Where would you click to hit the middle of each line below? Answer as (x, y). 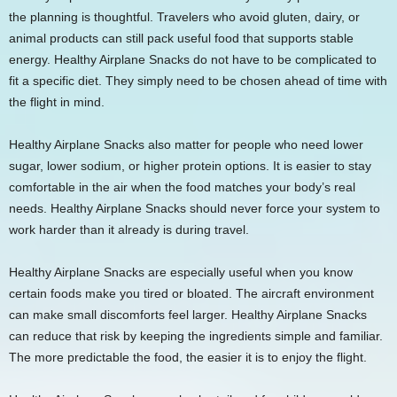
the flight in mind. (57, 101)
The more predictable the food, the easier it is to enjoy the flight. (188, 357)
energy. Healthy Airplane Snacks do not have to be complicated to (193, 59)
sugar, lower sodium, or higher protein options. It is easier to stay (190, 165)
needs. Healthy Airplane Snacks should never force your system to (195, 208)
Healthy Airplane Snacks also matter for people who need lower (186, 144)
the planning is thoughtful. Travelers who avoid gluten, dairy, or (184, 16)
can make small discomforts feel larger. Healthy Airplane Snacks (188, 314)
